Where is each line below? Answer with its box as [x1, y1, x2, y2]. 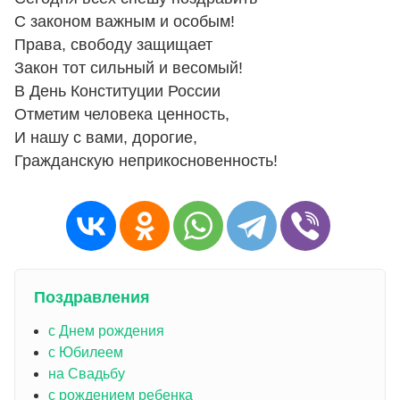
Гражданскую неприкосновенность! [14, 152, 278, 171]
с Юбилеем [47, 345, 123, 360]
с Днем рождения [47, 323, 164, 338]
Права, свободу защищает [14, 36, 212, 54]
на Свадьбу [47, 366, 125, 381]
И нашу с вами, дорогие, [14, 129, 197, 147]
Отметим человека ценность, [14, 105, 229, 124]
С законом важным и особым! [14, 12, 235, 31]
